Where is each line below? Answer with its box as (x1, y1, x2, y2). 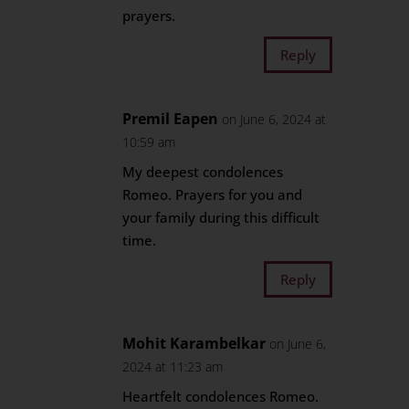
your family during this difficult (122, 208, 320, 226)
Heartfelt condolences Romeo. (122, 387, 320, 405)
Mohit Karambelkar (122, 333, 267, 353)
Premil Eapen (122, 109, 219, 129)
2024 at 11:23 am (122, 358, 224, 375)
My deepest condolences (122, 163, 284, 181)
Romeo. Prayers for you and (122, 185, 303, 204)
